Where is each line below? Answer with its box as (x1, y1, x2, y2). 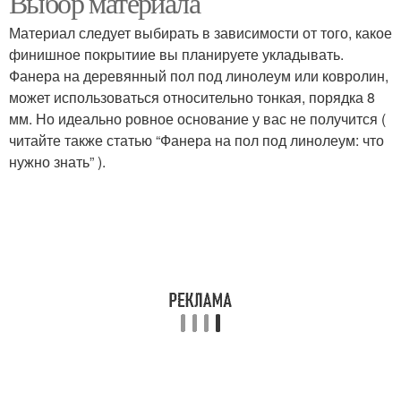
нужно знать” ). (9, 151, 106, 172)
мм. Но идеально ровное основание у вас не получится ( (9, 108, 386, 129)
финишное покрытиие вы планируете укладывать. (9, 44, 344, 64)
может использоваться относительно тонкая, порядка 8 (9, 87, 375, 107)
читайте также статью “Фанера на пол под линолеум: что (9, 130, 384, 150)
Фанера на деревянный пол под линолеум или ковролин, (9, 65, 388, 86)
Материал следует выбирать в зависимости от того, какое (9, 22, 392, 43)
